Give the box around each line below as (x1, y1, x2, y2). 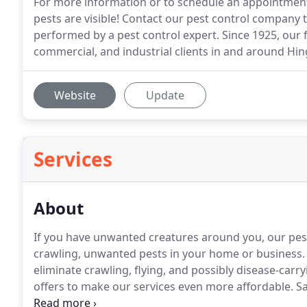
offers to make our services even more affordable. (34, 279, 293, 294)
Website (53, 88, 96, 103)
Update (146, 88, 184, 103)
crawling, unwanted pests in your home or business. (34, 246, 305, 261)
